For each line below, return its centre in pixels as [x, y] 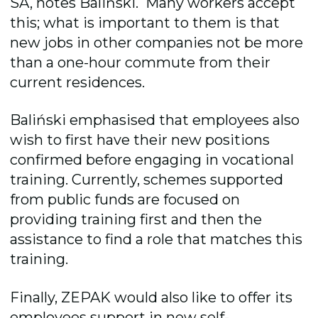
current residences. [79, 82]
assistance [49, 240]
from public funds [72, 200]
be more [274, 43]
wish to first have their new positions [140, 140]
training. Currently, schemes [110, 180]
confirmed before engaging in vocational [152, 160]
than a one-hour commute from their [141, 62]
